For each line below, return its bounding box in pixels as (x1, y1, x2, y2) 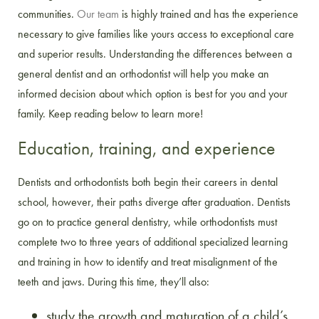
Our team (77, 6, 119, 22)
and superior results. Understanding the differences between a (18, 46, 292, 62)
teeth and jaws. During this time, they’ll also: (18, 274, 209, 290)
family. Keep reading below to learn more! (18, 106, 203, 122)
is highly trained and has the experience (119, 6, 298, 22)
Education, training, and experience (18, 136, 276, 161)
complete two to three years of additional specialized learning (18, 234, 288, 250)
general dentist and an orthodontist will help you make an (18, 66, 269, 82)
